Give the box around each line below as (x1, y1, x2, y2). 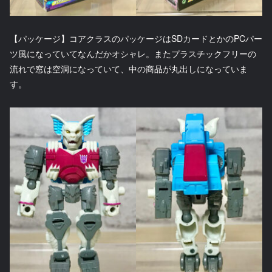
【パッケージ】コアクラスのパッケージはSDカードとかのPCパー (10, 32, 262, 45)
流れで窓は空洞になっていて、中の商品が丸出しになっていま (10, 63, 248, 75)
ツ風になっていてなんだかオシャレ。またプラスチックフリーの (10, 47, 256, 60)
